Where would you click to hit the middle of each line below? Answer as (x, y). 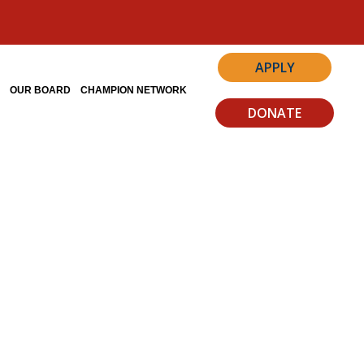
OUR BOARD (41, 91)
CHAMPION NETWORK (134, 91)
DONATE (275, 113)
